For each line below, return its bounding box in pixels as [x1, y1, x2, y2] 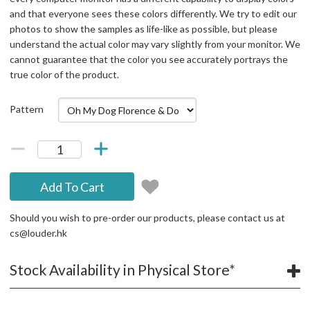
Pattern [10, 103, 44, 115]
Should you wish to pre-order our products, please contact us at [10, 212, 285, 224]
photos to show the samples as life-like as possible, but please [10, 23, 277, 35]
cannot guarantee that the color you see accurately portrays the [10, 53, 288, 65]
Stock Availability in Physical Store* [10, 261, 235, 278]
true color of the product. [10, 69, 119, 80]
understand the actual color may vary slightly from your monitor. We [10, 38, 300, 50]
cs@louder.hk [10, 227, 67, 239]
